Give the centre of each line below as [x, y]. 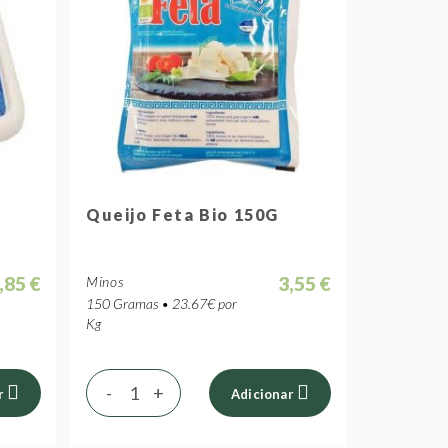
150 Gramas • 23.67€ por [161, 303]
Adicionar [262, 394]
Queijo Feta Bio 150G [182, 214]
